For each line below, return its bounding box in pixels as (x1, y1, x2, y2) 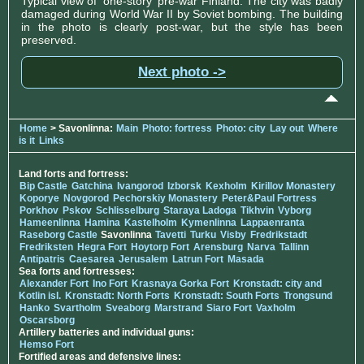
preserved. (21, 33, 76, 46)
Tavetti (155, 229, 186, 240)
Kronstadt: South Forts (174, 290, 279, 301)
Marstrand (154, 302, 202, 314)
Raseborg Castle (19, 229, 97, 240)
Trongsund (284, 290, 332, 301)
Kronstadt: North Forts (65, 290, 172, 301)
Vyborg (278, 205, 311, 216)
